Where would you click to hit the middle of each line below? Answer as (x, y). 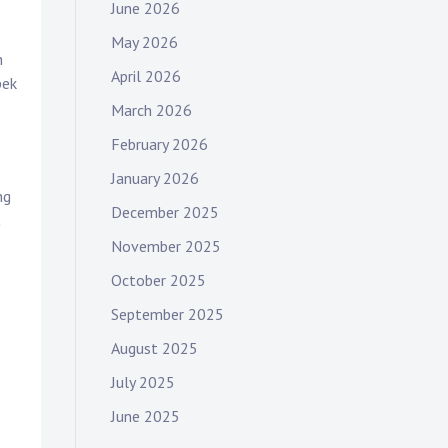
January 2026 (155, 178)
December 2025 (165, 212)
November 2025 (166, 246)
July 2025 (143, 382)
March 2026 (151, 110)
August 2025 (154, 348)
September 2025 (167, 314)
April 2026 (146, 76)
